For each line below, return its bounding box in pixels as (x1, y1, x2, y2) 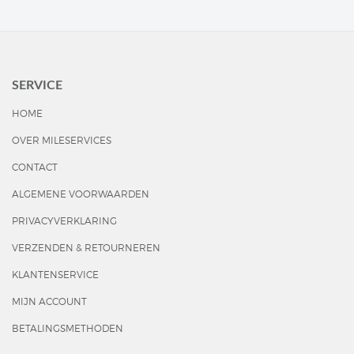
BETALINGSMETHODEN (12, 322, 123, 334)
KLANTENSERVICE (12, 269, 99, 281)
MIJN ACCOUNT (12, 296, 87, 307)
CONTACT (12, 161, 58, 173)
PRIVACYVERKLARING (12, 215, 117, 227)
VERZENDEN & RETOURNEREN (12, 242, 160, 254)
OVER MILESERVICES (12, 134, 111, 146)
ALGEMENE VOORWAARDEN (12, 188, 149, 200)
